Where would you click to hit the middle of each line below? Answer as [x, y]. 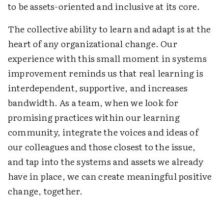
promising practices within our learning [94, 117]
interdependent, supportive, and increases [98, 88]
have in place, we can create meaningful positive [110, 176]
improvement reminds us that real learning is [106, 73]
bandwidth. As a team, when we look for [93, 103]
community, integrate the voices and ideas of [103, 132]
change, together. [45, 191]
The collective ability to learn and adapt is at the [110, 29]
